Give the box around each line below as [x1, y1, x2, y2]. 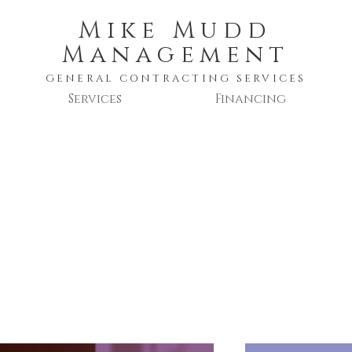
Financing [215, 90, 287, 108]
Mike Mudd [79, 15, 273, 46]
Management [62, 39, 289, 71]
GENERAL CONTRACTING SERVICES [45, 71, 306, 86]
